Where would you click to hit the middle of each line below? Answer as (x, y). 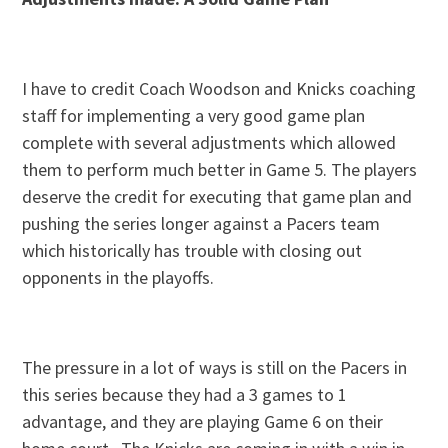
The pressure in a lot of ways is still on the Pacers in (215, 368)
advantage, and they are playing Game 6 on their (203, 422)
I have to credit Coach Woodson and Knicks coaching (219, 89)
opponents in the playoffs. (118, 278)
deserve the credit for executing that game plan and (217, 197)
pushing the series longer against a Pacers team (201, 224)
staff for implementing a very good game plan (194, 116)
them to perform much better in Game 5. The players (220, 170)
